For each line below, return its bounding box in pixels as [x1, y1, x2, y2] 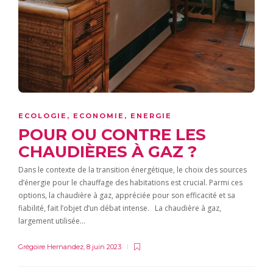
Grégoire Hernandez [18, 243, 83, 252]
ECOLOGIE [18, 112, 67, 121]
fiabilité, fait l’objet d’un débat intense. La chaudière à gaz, [18, 203, 221, 214]
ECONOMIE [73, 112, 124, 121]
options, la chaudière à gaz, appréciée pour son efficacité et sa [18, 190, 235, 201]
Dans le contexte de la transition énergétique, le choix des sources [18, 165, 247, 175]
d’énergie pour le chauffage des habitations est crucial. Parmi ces [18, 177, 243, 188]
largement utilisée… [18, 216, 85, 227]
